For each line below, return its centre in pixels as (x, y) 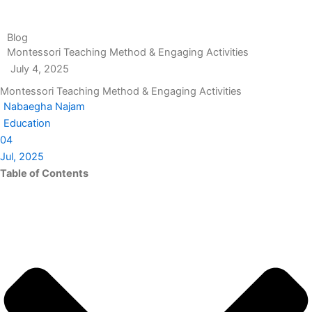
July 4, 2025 (40, 69)
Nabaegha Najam (44, 107)
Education (27, 124)
